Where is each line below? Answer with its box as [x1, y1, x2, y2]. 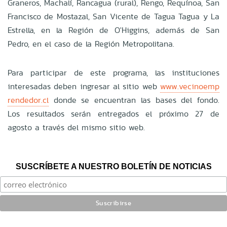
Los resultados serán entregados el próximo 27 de [8, 107, 219, 120]
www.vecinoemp [160, 80, 219, 92]
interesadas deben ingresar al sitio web [8, 80, 160, 92]
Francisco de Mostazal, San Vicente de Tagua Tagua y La [8, 10, 219, 22]
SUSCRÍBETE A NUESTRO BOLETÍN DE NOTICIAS [15, 162, 212, 171]
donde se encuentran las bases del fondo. [49, 94, 219, 106]
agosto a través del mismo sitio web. [8, 121, 148, 133]
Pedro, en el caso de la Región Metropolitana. [8, 37, 174, 50]
